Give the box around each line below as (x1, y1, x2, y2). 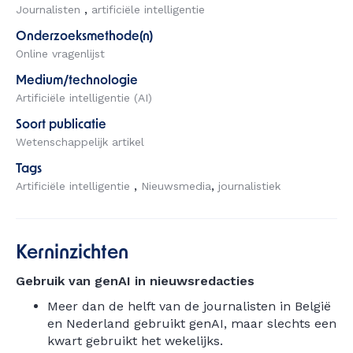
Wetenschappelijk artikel (16, 136, 144, 148)
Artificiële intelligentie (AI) (16, 91, 152, 104)
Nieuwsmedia (141, 180, 211, 192)
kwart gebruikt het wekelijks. (47, 333, 223, 348)
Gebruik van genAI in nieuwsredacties (16, 273, 255, 288)
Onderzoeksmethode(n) (16, 31, 153, 43)
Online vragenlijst (16, 47, 105, 60)
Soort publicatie (16, 119, 106, 132)
